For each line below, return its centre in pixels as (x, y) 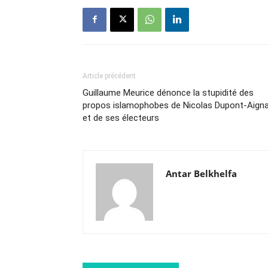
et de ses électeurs (121, 118)
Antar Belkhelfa (201, 173)
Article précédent (109, 76)
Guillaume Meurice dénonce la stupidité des (168, 92)
